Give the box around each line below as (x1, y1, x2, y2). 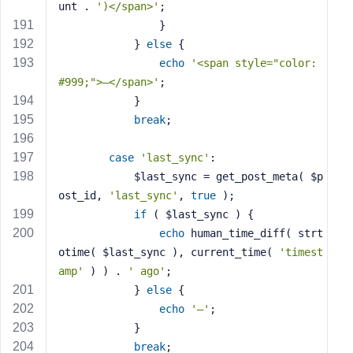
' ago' (128, 265, 165, 277)
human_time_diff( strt (184, 227, 323, 240)
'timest (279, 246, 323, 258)
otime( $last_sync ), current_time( (58, 246, 279, 258)
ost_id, (58, 189, 109, 202)
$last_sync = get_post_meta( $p (58, 170, 134, 183)
